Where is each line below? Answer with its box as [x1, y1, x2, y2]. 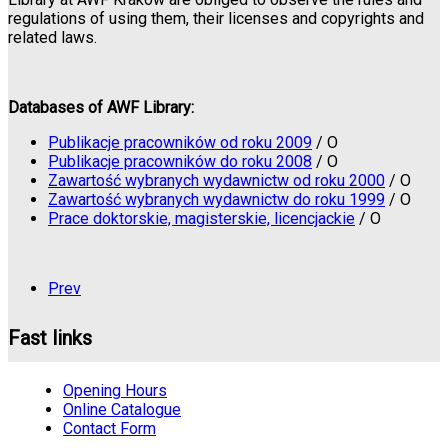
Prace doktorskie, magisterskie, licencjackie [48, 209, 355, 229]
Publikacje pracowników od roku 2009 [48, 133, 312, 153]
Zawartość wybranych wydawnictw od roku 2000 [48, 171, 385, 191]
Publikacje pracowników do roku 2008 [48, 152, 312, 172]
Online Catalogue [63, 399, 181, 419]
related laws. [8, 28, 97, 48]
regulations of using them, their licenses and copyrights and [8, 9, 424, 29]
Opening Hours [63, 380, 167, 400]
